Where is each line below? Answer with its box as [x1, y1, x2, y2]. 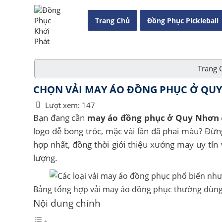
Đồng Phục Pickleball [147, 16, 219, 25]
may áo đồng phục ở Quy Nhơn [87, 111, 219, 123]
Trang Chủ [95, 16, 130, 25]
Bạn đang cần [33, 111, 87, 123]
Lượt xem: [45, 100, 80, 110]
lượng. [33, 152, 57, 164]
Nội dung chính [33, 196, 101, 210]
